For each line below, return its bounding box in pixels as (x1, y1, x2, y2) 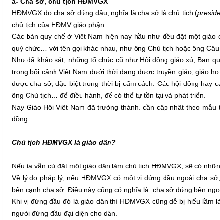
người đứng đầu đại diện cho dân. (12, 209, 117, 218)
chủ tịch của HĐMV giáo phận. (12, 21, 106, 29)
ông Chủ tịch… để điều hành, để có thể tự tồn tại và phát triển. (12, 91, 206, 100)
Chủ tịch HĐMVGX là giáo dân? (12, 138, 116, 147)
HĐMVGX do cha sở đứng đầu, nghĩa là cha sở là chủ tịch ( (12, 9, 197, 17)
